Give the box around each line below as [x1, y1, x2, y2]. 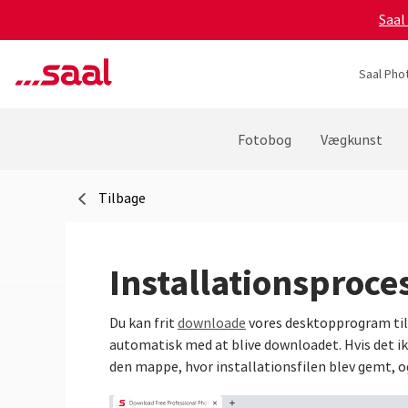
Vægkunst [320, 131, 382, 149]
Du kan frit [109, 314, 178, 332]
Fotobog [237, 131, 291, 149]
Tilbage [98, 189, 146, 208]
